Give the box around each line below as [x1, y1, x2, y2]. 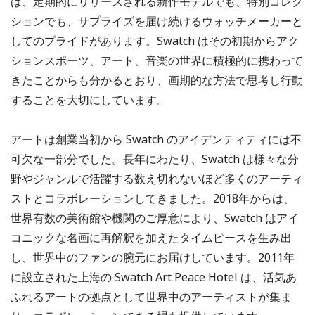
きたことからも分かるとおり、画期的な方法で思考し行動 [11, 72, 303, 88]
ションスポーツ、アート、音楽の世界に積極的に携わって [11, 52, 303, 68]
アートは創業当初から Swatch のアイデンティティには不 [11, 131, 302, 147]
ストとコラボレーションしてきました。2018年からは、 [11, 190, 295, 206]
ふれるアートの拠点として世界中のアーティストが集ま [11, 288, 292, 304]
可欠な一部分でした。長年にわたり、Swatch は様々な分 [11, 150, 299, 167]
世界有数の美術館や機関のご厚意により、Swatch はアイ [11, 210, 299, 226]
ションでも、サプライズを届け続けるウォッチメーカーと [11, 13, 303, 29]
